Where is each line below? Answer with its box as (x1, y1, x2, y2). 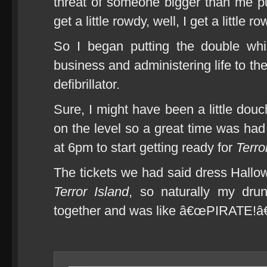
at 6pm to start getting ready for (54, 140, 236, 155)
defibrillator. (54, 77, 120, 92)
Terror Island (54, 184, 129, 199)
